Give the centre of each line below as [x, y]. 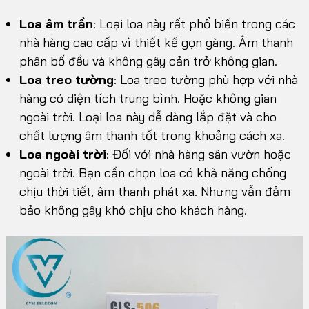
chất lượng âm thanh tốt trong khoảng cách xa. [152, 136]
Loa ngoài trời [63, 154]
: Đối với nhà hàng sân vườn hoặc [199, 154]
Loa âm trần [56, 24]
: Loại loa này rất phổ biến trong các [194, 24]
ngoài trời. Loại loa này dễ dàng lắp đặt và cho [148, 117]
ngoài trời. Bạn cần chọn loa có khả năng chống [153, 173]
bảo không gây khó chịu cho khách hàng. [133, 210]
